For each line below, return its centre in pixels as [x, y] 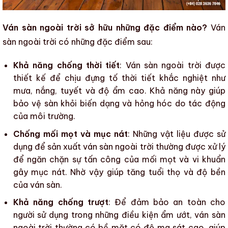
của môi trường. [44, 116]
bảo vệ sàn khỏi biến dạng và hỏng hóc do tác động [119, 104]
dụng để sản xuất [48, 146]
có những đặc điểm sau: [105, 42]
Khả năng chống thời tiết [66, 65]
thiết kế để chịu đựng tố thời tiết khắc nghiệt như [119, 78]
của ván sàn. [37, 184]
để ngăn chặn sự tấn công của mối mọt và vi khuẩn [119, 159]
